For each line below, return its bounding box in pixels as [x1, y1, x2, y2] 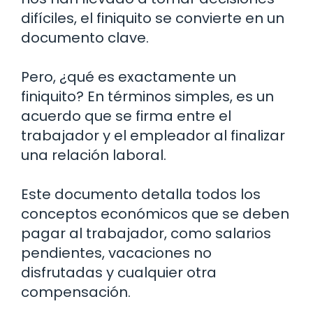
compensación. [21, 282, 131, 303]
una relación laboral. [21, 145, 166, 166]
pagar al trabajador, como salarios [21, 224, 271, 244]
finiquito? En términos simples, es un [21, 87, 274, 107]
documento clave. [21, 28, 149, 48]
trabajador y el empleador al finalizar [21, 126, 285, 146]
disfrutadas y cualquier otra [21, 263, 217, 283]
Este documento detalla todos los [21, 184, 261, 205]
